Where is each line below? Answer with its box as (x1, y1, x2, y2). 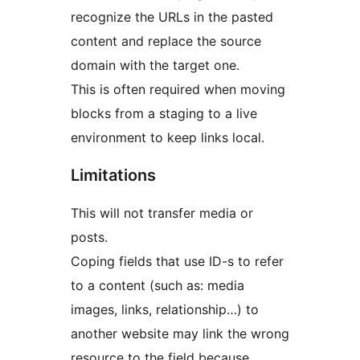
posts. (71, 228, 108, 245)
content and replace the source (71, 32, 261, 49)
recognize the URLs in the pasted (71, 8, 273, 25)
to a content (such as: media (71, 276, 244, 293)
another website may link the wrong (71, 325, 289, 342)
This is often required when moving (71, 80, 285, 97)
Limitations (71, 165, 156, 185)
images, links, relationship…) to (71, 301, 259, 317)
